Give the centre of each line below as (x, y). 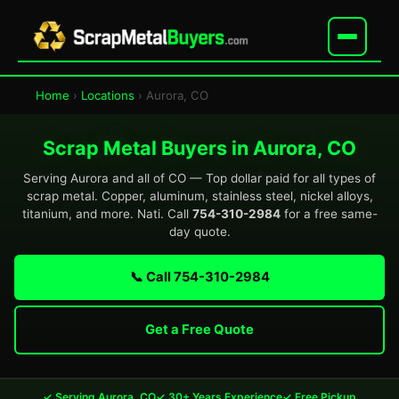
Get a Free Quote (199, 330)
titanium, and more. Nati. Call (107, 214)
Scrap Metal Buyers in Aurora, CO (199, 148)
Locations (108, 95)
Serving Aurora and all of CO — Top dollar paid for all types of (199, 178)
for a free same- (329, 214)
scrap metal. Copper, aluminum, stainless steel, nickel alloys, (199, 196)
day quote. (199, 232)
